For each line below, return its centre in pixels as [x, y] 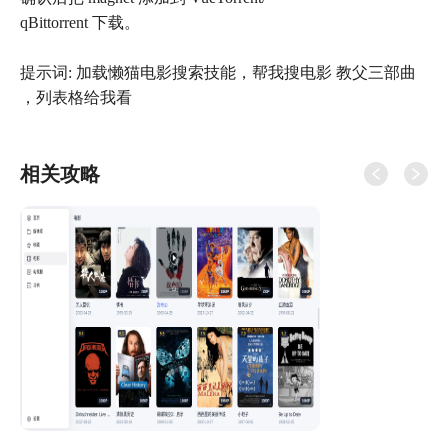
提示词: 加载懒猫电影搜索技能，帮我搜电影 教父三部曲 [218, 73]
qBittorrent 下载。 [80, 23]
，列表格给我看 [76, 98]
